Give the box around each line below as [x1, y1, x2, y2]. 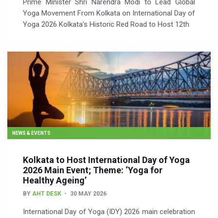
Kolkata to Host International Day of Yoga [23, 155, 190, 165]
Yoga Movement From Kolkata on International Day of [23, 9, 195, 18]
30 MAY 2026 [70, 190, 107, 197]
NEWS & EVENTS [12, 130, 51, 136]
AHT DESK [32, 190, 61, 197]
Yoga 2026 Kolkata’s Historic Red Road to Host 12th [23, 20, 189, 29]
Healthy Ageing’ [23, 175, 87, 185]
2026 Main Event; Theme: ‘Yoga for [23, 165, 163, 175]
